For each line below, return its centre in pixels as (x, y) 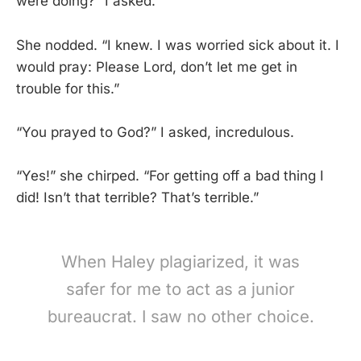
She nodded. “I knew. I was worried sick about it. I (178, 45)
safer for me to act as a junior (180, 288)
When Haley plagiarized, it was (180, 261)
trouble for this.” (68, 88)
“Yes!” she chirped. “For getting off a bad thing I (170, 175)
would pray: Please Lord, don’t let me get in (157, 66)
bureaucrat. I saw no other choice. (180, 316)
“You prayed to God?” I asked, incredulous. (155, 132)
